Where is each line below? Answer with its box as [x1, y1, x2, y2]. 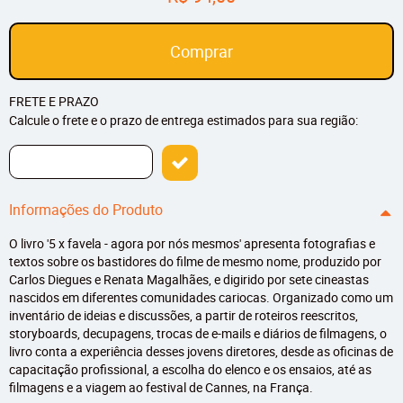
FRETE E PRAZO [9, 93, 99, 111]
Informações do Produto [9, 200, 163, 220]
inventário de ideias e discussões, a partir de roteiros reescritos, [9, 307, 358, 325]
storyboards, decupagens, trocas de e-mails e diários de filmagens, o [9, 325, 387, 343]
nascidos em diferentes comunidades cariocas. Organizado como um [9, 289, 393, 307]
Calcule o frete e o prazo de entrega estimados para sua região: [9, 112, 358, 130]
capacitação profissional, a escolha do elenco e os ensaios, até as [9, 361, 372, 379]
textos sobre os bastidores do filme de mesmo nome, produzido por [9, 253, 381, 271]
